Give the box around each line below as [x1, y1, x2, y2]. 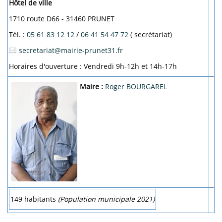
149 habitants [10, 194, 56, 204]
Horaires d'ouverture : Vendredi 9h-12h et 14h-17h [9, 61, 177, 71]
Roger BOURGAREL [105, 82, 167, 91]
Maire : [80, 82, 103, 91]
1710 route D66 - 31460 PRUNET [9, 14, 114, 23]
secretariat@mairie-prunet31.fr [19, 46, 123, 55]
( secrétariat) [128, 30, 172, 39]
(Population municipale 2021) [56, 194, 155, 204]
